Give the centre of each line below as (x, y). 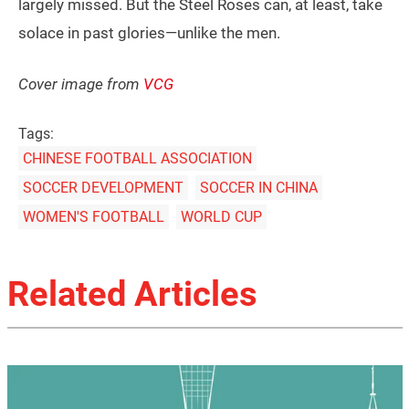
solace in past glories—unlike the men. (149, 33)
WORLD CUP (221, 217)
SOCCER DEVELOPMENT (103, 188)
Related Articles (132, 294)
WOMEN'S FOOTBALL (94, 217)
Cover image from (81, 84)
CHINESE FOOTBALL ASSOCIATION (137, 159)
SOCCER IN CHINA (258, 188)
